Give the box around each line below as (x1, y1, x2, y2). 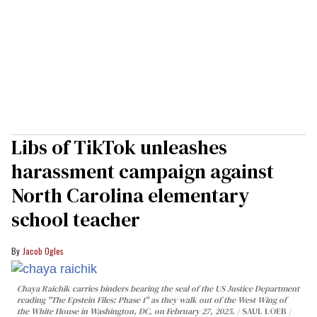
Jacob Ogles (23, 244, 64, 257)
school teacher (11, 205, 140, 233)
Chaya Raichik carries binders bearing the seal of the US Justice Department (17, 283, 299, 295)
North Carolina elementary (11, 181, 249, 209)
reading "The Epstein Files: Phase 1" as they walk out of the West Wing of (17, 294, 287, 306)
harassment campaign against (11, 157, 274, 185)
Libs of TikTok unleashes (11, 133, 227, 161)
